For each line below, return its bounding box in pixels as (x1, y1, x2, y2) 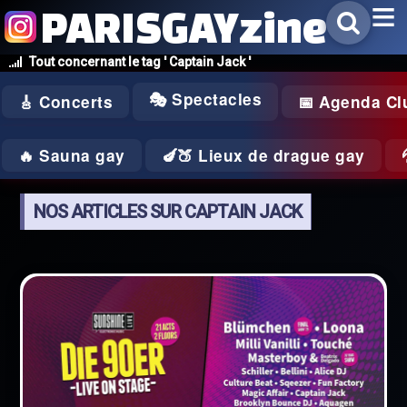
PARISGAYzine (41, 3, 327, 51)
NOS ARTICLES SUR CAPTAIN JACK (34, 201, 303, 223)
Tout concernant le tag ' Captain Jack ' (29, 55, 251, 69)
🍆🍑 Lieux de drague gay (161, 144, 365, 166)
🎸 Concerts (18, 91, 113, 113)
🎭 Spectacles (149, 88, 262, 110)
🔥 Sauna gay (18, 144, 125, 166)
